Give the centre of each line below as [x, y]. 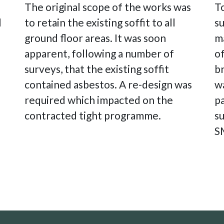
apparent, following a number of [99, 53]
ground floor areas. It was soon [95, 38]
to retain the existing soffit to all [100, 22]
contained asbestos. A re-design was [108, 84]
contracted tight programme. [93, 115]
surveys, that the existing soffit [97, 69]
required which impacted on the [99, 100]
